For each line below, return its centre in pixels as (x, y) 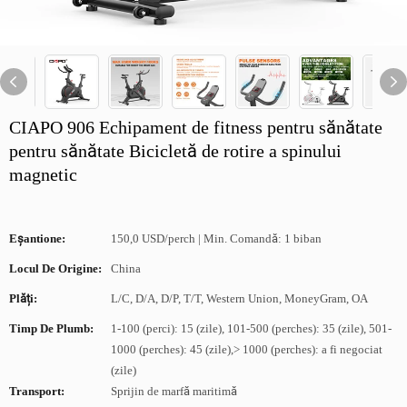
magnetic (43, 174)
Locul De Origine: (55, 268)
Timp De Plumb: (51, 328)
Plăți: (23, 298)
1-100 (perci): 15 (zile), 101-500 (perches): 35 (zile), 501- (251, 328)
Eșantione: (37, 238)
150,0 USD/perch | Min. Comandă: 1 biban (216, 238)
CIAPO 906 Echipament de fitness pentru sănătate (196, 127)
